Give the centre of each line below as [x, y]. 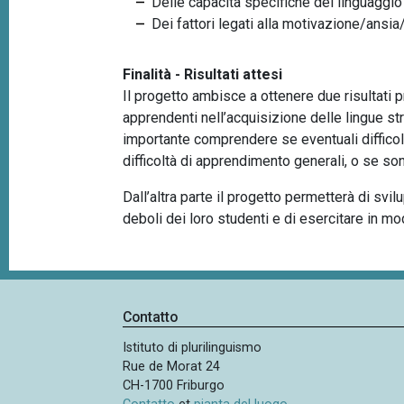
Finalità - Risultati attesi [203, 74]
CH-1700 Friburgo [174, 386]
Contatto [151, 317]
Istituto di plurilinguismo [193, 348]
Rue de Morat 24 [172, 367]
